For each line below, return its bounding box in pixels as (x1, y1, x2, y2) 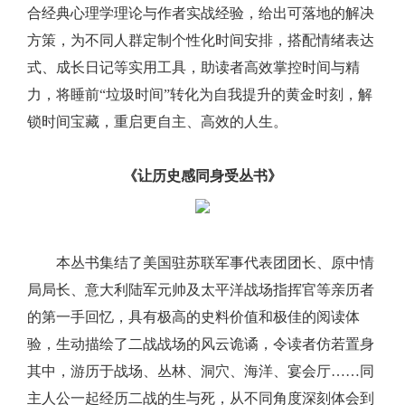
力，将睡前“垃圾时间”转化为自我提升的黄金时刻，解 (27, 87, 372, 103)
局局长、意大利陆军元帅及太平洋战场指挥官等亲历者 (27, 282, 374, 298)
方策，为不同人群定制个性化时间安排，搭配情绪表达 (27, 33, 374, 49)
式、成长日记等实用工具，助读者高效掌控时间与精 (27, 60, 360, 76)
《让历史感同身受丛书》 (123, 168, 282, 184)
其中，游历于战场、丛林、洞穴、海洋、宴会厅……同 (27, 363, 374, 380)
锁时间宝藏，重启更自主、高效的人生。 (27, 114, 287, 130)
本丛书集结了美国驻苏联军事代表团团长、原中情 (27, 255, 374, 271)
